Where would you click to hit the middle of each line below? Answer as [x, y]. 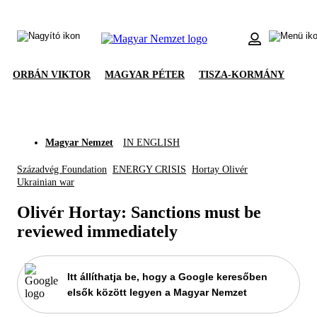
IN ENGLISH [151, 143]
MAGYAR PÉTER [145, 75]
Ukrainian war [46, 182]
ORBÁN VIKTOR [52, 75]
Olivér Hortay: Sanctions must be [139, 212]
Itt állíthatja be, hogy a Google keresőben [167, 276]
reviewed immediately [97, 231]
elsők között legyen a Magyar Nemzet [157, 292]
